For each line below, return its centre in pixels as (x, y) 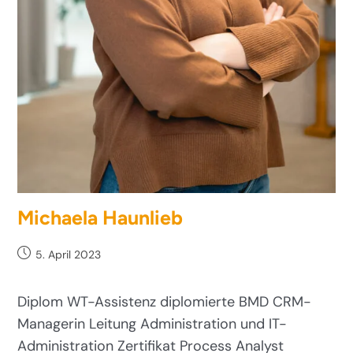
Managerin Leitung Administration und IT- (152, 323)
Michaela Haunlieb (100, 217)
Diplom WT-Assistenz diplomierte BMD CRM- (165, 301)
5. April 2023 (69, 254)
